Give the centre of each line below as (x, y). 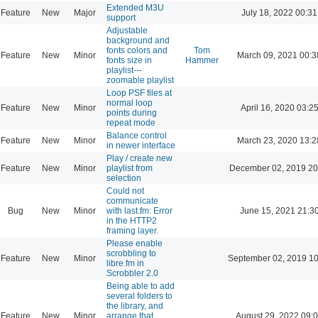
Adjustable (127, 30)
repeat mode (131, 122)
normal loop (130, 103)
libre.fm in (125, 263)
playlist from (130, 168)
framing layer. (132, 230)
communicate (132, 201)
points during (132, 113)
